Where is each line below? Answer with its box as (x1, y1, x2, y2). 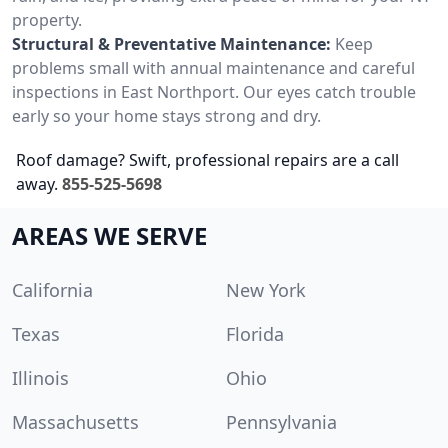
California (12, 277, 93, 302)
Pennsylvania (226, 409, 337, 434)
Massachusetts (12, 409, 139, 434)
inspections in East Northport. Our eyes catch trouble (12, 80, 416, 103)
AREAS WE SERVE (12, 218, 207, 252)
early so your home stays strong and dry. (12, 104, 321, 127)
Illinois (12, 365, 69, 390)
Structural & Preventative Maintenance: (12, 32, 331, 55)
